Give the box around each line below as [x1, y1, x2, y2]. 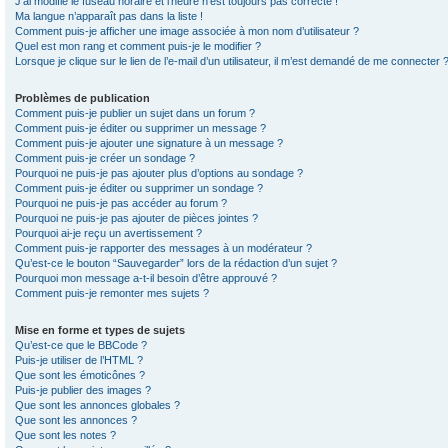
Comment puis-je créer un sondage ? [15, 152, 195, 164]
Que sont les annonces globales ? [15, 399, 180, 411]
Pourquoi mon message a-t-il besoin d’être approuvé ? [15, 272, 277, 284]
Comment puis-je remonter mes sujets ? [15, 287, 209, 299]
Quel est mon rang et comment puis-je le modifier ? [15, 40, 261, 52]
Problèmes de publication [15, 92, 150, 104]
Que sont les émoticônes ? [15, 369, 145, 381]
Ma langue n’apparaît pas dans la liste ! [15, 10, 203, 22]
